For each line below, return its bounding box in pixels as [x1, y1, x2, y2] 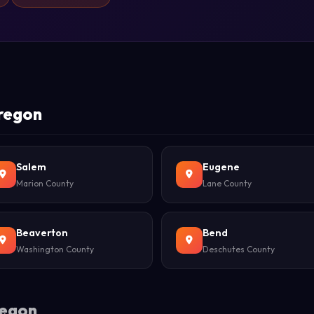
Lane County [203, 178, 252, 189]
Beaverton [16, 226, 68, 239]
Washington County [16, 244, 94, 254]
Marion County [16, 178, 74, 189]
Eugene [203, 161, 240, 173]
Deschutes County [203, 244, 275, 254]
